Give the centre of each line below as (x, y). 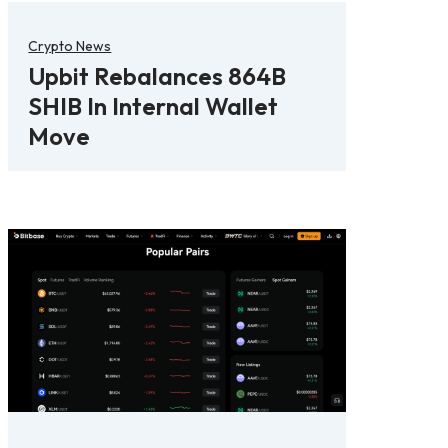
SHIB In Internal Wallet (153, 105)
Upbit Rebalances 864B (157, 75)
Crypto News (70, 45)
